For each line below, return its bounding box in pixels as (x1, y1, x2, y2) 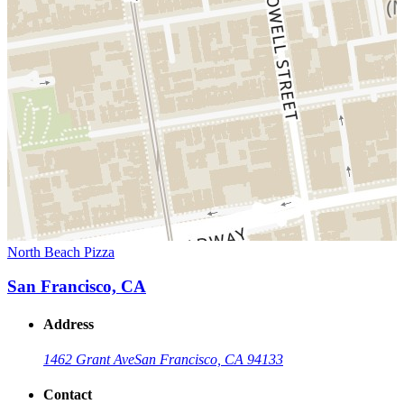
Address (43, 316, 94, 332)
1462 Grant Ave (43, 351, 134, 367)
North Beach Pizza (7, 243, 115, 260)
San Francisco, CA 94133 (134, 351, 283, 367)
